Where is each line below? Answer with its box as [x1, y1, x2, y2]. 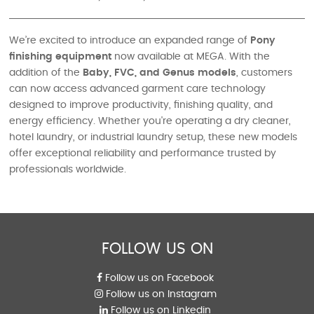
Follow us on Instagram [102, 289, 217, 300]
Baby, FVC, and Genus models [83, 68, 237, 78]
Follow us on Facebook [102, 273, 214, 284]
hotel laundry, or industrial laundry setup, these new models [9, 132, 298, 143]
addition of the [9, 68, 83, 78]
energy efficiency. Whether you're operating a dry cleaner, [9, 116, 292, 127]
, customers [236, 68, 293, 78]
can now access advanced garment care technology [9, 84, 266, 95]
